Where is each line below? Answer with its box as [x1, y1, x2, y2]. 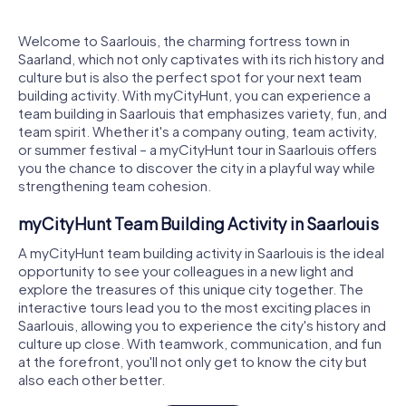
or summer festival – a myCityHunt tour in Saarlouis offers [18, 140, 377, 159]
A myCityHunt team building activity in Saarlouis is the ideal [18, 243, 384, 261]
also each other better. [18, 370, 165, 388]
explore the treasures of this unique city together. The [18, 279, 363, 297]
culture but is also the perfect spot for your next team [18, 68, 362, 86]
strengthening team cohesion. [18, 177, 211, 195]
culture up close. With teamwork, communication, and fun [18, 333, 382, 352]
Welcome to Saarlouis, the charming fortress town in [18, 32, 350, 50]
